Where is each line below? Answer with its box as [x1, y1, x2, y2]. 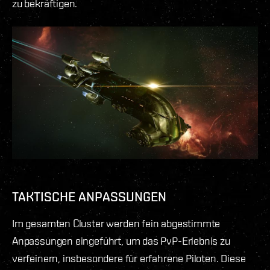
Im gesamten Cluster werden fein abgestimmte [12, 216, 221, 230]
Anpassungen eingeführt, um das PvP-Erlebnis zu [12, 234, 230, 247]
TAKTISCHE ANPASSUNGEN [12, 188, 166, 204]
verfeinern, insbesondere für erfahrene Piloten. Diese [12, 251, 246, 265]
